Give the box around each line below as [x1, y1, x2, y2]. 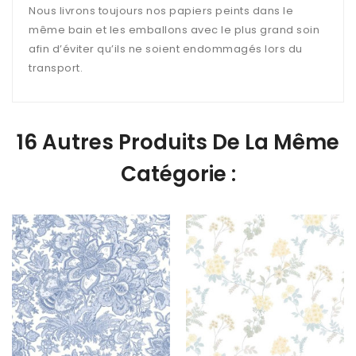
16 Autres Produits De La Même [17, 127, 339, 157]
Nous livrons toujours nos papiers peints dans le [29, 2, 293, 18]
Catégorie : [120, 159, 236, 188]
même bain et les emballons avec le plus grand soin [29, 21, 319, 37]
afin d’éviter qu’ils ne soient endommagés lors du [29, 41, 303, 56]
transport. [29, 60, 83, 75]
